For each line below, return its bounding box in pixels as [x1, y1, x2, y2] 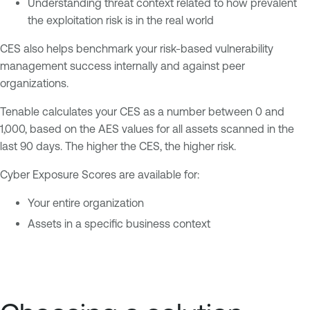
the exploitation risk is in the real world [28, 14, 214, 27]
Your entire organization [28, 197, 144, 210]
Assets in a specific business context [28, 217, 210, 230]
